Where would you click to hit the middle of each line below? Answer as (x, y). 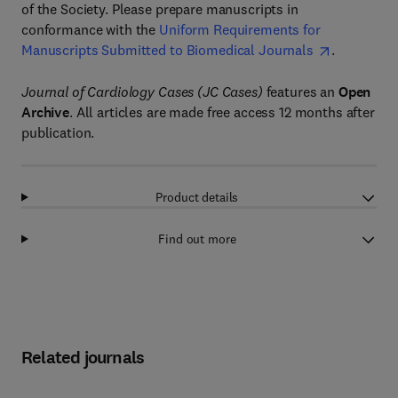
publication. (58, 132)
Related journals (83, 358)
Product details (197, 197)
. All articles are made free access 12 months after (222, 112)
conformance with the (91, 29)
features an (300, 92)
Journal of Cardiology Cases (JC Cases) (142, 92)
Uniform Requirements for (240, 29)
